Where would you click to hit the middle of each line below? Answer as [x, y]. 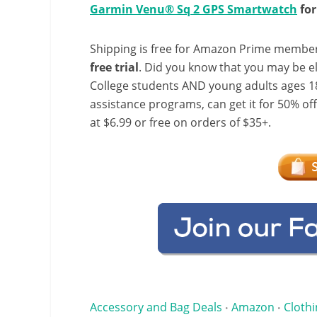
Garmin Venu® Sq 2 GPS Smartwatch [194, 9]
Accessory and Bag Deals [156, 307]
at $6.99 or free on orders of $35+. [180, 122]
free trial [114, 67]
